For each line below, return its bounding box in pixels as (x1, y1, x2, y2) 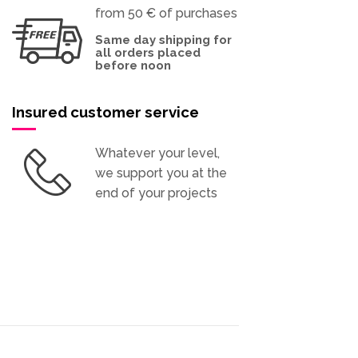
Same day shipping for (94, 32, 232, 47)
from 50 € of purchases (94, 6, 237, 22)
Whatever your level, (94, 145, 220, 161)
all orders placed (94, 45, 201, 60)
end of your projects (94, 185, 217, 201)
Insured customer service (11, 102, 199, 121)
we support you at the (94, 165, 227, 181)
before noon (94, 58, 171, 73)
